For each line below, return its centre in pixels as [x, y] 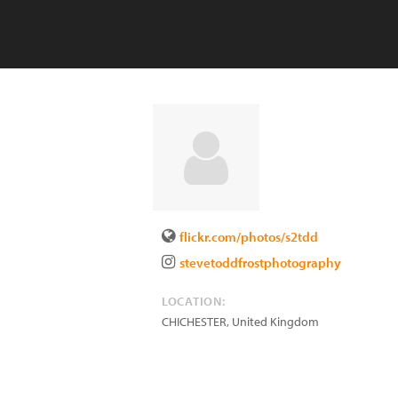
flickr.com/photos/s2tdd [249, 237]
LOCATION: [194, 301]
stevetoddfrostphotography [260, 263]
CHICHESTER [194, 322]
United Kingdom [275, 322]
